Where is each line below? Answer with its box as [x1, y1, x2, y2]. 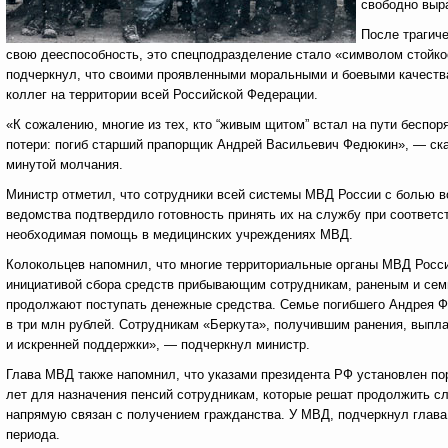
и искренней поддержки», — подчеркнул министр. [6, 337, 310, 352]
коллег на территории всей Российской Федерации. [6, 87, 318, 102]
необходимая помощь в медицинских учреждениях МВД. [6, 227, 353, 242]
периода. [6, 427, 60, 442]
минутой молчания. [6, 157, 123, 172]
